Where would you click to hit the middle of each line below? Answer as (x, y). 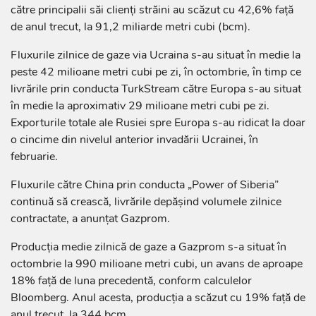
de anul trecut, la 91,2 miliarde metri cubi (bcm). (130, 27)
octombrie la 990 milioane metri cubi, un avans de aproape (157, 264)
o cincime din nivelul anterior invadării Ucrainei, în (134, 140)
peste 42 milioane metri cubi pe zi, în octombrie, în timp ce (156, 72)
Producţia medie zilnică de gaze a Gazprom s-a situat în (148, 247)
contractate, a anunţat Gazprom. (90, 219)
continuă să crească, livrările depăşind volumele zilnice (146, 202)
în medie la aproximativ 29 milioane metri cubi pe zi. (140, 106)
